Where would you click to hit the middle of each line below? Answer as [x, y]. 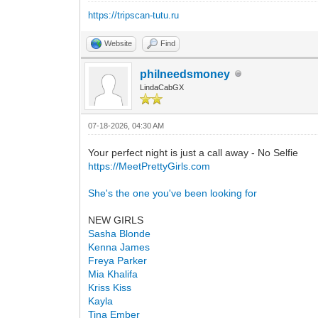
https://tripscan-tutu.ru [134, 15]
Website [119, 43]
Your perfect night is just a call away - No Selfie [193, 152]
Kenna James [119, 247]
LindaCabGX [162, 87]
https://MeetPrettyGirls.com [149, 166]
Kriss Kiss [110, 287]
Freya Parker [118, 260]
